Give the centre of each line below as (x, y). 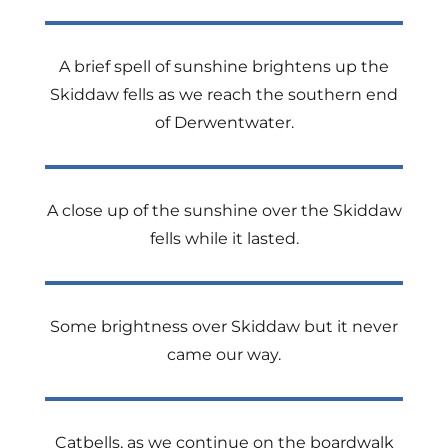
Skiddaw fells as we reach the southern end (224, 94)
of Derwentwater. (224, 122)
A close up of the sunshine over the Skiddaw (224, 210)
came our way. (224, 354)
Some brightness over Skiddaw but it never (224, 326)
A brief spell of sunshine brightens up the (224, 66)
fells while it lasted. (224, 238)
